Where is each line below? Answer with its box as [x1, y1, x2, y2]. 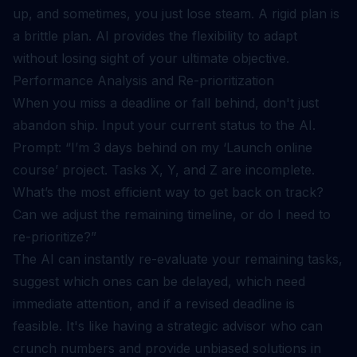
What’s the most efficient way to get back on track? [13, 184, 324, 200]
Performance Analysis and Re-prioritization [13, 73, 274, 88]
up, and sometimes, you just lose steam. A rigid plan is [13, 6, 339, 22]
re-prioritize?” [13, 229, 96, 245]
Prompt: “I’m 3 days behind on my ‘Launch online [13, 139, 312, 155]
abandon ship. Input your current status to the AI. [13, 117, 316, 133]
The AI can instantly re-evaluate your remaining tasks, [13, 251, 343, 267]
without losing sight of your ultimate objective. [13, 50, 289, 66]
